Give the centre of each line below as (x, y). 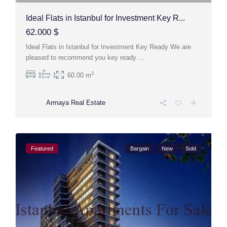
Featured (42, 149)
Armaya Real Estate (76, 103)
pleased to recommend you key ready (82, 58)
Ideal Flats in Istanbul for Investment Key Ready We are (109, 47)
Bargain (139, 149)
